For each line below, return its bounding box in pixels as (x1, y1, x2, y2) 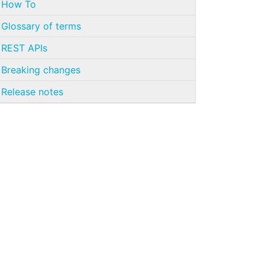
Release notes (1, 85, 63, 98)
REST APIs (1, 41, 47, 54)
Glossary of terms (1, 20, 81, 32)
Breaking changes (1, 63, 80, 76)
